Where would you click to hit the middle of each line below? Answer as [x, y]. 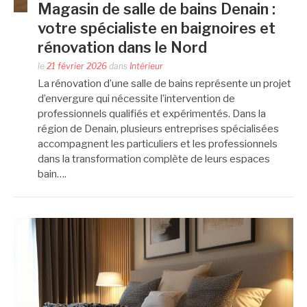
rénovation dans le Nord [122, 47]
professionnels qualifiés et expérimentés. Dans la [152, 113]
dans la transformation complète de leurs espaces [154, 159]
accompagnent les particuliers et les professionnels [158, 144]
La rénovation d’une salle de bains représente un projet [164, 83]
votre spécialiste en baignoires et [157, 28]
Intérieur [146, 66]
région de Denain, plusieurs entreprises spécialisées [158, 128]
